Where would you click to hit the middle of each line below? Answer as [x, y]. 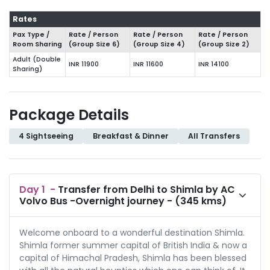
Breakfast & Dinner [131, 136]
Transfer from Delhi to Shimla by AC [146, 189]
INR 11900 [83, 64]
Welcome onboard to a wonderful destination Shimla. [132, 232]
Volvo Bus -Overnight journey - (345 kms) [123, 201]
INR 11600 [148, 64]
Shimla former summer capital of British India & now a [133, 245]
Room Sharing [37, 44]
